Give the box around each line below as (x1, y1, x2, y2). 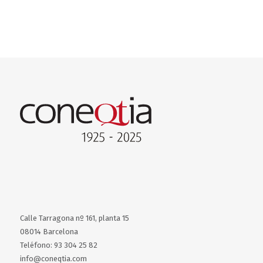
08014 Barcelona (19, 227, 78, 237)
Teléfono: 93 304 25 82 (19, 241, 97, 250)
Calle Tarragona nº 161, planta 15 (19, 214, 129, 223)
